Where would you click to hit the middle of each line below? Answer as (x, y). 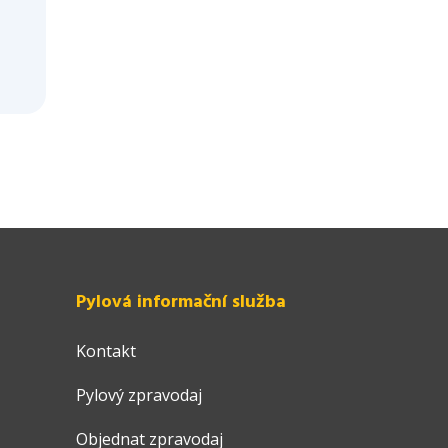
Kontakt (106, 351)
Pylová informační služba (181, 303)
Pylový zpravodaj (139, 395)
